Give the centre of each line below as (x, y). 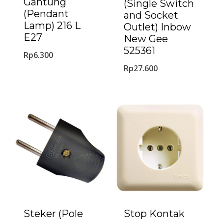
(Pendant (46, 14)
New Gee (146, 39)
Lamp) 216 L (52, 26)
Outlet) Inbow (157, 27)
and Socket (151, 15)
